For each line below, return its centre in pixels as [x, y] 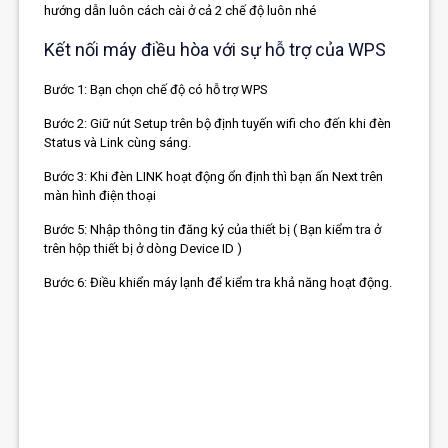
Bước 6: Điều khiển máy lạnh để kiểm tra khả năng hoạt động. [218, 283]
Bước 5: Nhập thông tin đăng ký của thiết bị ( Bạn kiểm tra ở [213, 230]
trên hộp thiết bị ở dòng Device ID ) [143, 249]
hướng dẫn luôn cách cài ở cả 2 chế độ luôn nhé [180, 11]
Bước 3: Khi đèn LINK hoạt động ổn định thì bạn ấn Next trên [214, 177]
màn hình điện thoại [100, 196]
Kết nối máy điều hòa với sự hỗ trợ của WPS [215, 50]
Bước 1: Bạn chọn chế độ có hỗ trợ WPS [156, 90]
